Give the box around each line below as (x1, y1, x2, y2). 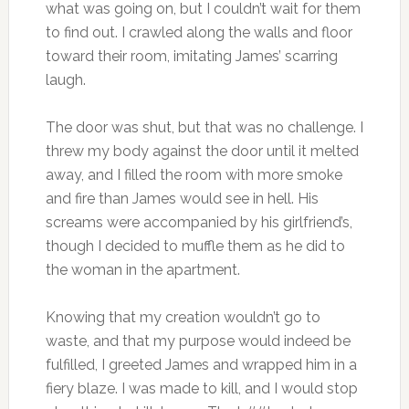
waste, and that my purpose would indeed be (45, 332, 351, 351)
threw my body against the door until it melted (45, 142, 359, 161)
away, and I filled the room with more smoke (45, 166, 342, 184)
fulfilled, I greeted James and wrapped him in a (45, 356, 357, 374)
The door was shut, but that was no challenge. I (45, 119, 363, 137)
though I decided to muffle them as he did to (45, 237, 345, 256)
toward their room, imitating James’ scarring (45, 47, 338, 66)
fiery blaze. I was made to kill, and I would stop (45, 380, 358, 398)
